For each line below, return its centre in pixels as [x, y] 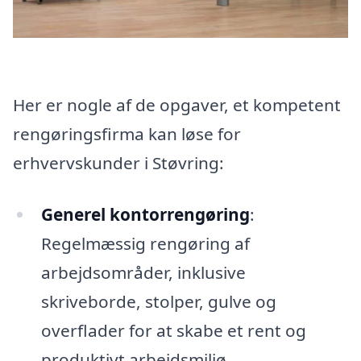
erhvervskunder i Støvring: [118, 163]
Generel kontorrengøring [145, 214]
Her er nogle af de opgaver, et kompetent [177, 105]
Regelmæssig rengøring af [145, 243]
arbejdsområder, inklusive [143, 272]
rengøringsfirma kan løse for [127, 134]
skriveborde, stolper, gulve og [158, 301]
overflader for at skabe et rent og [173, 330]
